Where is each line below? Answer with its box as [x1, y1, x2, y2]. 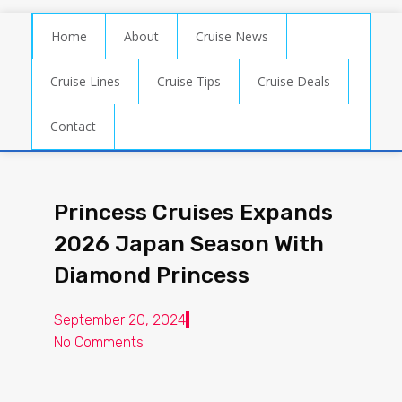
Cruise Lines [50, 73, 120, 90]
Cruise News [196, 28, 268, 45]
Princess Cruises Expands [54, 199, 333, 225]
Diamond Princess [54, 262, 249, 288]
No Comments [54, 334, 144, 351]
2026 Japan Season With [54, 231, 324, 257]
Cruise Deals [258, 73, 330, 90]
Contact [50, 118, 96, 135]
